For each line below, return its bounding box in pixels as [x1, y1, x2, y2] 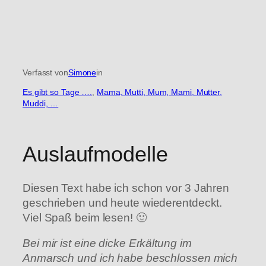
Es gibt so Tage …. [23, 87, 93, 97]
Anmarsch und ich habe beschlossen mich [23, 252, 238, 265]
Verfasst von [23, 67, 68, 77]
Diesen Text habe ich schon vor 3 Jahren [23, 181, 230, 194]
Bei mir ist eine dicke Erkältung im [23, 237, 192, 250]
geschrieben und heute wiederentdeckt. [23, 196, 223, 209]
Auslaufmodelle [23, 141, 168, 166]
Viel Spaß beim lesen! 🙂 [23, 211, 147, 224]
